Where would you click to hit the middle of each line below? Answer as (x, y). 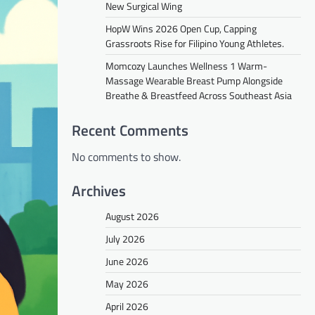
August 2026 (132, 216)
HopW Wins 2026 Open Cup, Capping (181, 28)
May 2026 (127, 283)
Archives (99, 190)
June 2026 (127, 261)
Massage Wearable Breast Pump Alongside (194, 80)
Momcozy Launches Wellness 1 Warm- (186, 65)
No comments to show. (126, 156)
